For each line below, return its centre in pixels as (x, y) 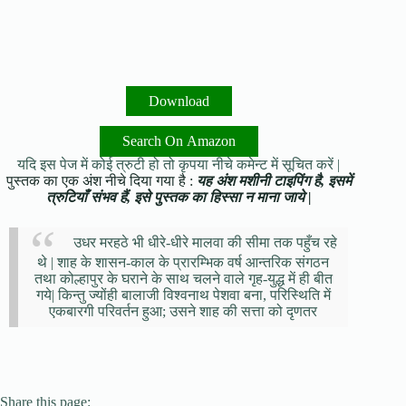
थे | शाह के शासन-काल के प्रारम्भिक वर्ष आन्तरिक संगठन (184, 262)
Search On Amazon (179, 141)
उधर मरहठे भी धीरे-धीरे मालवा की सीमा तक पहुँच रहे (205, 243)
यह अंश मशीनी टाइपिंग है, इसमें (274, 181)
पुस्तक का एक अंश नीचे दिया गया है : (101, 181)
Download (179, 101)
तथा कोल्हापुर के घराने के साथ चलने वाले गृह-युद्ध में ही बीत (183, 278)
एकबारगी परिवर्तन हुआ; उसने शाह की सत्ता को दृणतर (184, 311)
